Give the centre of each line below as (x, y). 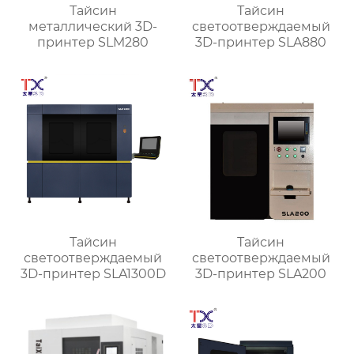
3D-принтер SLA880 (261, 42)
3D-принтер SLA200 (261, 273)
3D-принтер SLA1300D (93, 273)
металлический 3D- (93, 26)
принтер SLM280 (93, 42)
